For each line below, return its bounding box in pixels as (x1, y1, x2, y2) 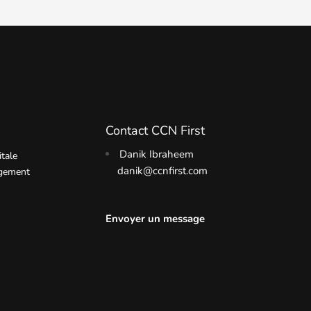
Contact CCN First (106, 122, 205, 140)
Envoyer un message (106, 211, 205, 226)
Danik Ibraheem (119, 147, 194, 162)
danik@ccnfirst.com (117, 164, 208, 178)
